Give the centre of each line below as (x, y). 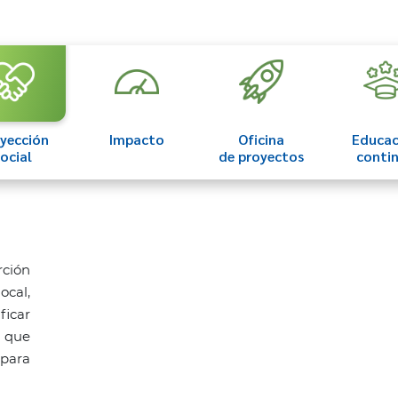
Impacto (137, 139)
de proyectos (261, 155)
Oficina (261, 139)
